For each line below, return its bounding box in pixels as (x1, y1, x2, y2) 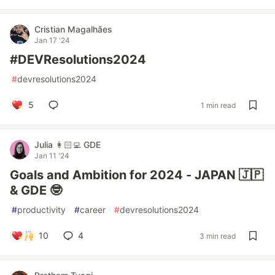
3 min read (199, 231, 236, 241)
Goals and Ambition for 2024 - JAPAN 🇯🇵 (10, 168, 263, 182)
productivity (17, 204, 66, 215)
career (80, 204, 106, 215)
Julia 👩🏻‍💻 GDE (34, 139, 101, 150)
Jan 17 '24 (34, 36, 70, 45)
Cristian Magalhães (34, 24, 112, 34)
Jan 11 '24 (34, 151, 69, 160)
